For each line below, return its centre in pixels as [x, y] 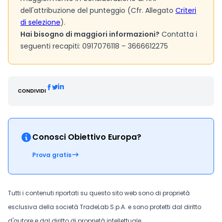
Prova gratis [52, 155]
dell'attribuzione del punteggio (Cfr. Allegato [98, 10]
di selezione [40, 22]
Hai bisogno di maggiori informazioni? [90, 34]
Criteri [186, 10]
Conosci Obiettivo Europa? [87, 137]
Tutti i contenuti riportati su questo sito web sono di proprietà [99, 193]
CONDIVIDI [32, 91]
